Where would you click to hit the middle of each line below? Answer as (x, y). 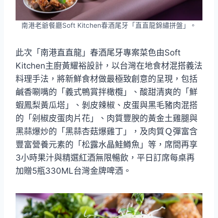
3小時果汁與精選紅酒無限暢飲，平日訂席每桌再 (105, 158)
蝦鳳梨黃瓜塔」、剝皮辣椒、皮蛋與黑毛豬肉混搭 (107, 105)
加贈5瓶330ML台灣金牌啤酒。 (73, 171)
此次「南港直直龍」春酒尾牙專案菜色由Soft (98, 53)
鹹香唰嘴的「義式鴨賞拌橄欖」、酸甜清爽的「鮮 (107, 92)
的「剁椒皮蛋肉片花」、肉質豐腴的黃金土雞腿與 (107, 118)
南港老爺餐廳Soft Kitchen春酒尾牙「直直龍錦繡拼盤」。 (109, 26)
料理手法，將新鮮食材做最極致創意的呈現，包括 (107, 79)
